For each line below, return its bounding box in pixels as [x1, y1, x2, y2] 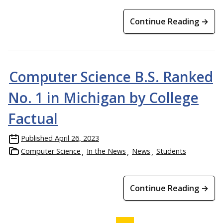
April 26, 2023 [55, 133, 99, 143]
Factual [8, 109, 58, 128]
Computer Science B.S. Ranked [9, 67, 213, 86]
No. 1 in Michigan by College [8, 88, 199, 107]
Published [21, 133, 53, 143]
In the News [87, 146, 126, 156]
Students [156, 146, 186, 156]
